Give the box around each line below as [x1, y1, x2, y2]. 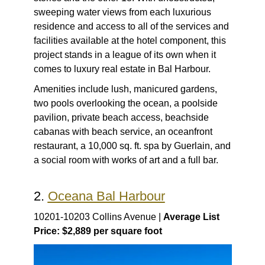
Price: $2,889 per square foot [33, 226, 162, 237]
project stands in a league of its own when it [33, 50, 216, 60]
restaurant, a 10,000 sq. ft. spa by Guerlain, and [33, 141, 231, 151]
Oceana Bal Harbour [47, 189, 165, 204]
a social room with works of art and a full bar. [33, 155, 218, 166]
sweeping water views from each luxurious [33, 7, 211, 18]
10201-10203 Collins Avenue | [33, 212, 163, 222]
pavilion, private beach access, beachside [33, 112, 209, 123]
